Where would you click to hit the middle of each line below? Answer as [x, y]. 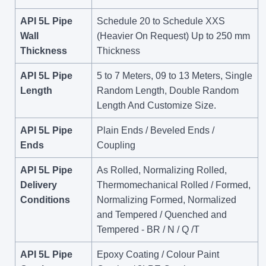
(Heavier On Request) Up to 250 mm [173, 36]
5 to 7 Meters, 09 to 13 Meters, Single [175, 75]
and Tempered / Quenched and [162, 214]
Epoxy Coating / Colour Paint [158, 254]
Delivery [39, 185]
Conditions [45, 199]
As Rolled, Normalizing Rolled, [162, 170]
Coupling [116, 145]
